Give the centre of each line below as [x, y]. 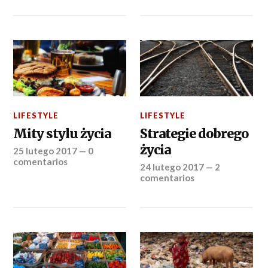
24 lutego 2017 [172, 167]
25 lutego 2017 [45, 150]
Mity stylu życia [62, 133]
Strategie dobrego [194, 133]
